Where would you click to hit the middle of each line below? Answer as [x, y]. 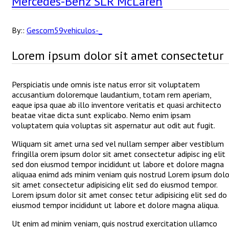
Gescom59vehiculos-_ [64, 30]
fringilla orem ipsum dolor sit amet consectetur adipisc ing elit [119, 154]
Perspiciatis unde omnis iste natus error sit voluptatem [106, 84]
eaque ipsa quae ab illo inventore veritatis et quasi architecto [117, 105]
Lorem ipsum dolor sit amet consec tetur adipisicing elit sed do [119, 194]
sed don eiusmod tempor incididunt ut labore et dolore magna [118, 164]
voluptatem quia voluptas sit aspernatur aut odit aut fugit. [113, 125]
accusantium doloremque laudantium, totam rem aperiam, [111, 94]
